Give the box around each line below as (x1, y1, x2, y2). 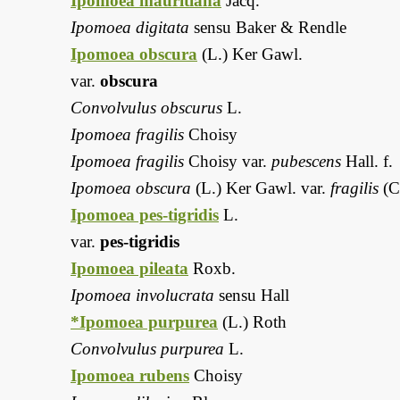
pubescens (271, 152, 341, 171)
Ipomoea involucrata (71, 286, 214, 305)
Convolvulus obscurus (71, 98, 222, 118)
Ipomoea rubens (71, 366, 189, 386)
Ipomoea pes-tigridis (71, 205, 219, 225)
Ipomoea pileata (71, 259, 188, 279)
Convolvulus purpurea (71, 339, 224, 359)
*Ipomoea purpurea (71, 312, 218, 332)
